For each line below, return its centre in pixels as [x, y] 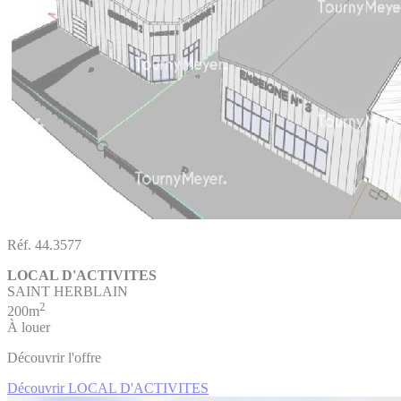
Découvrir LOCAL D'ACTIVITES [108, 388]
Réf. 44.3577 [44, 244]
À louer [29, 328]
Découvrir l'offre [54, 358]
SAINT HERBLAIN [68, 291]
